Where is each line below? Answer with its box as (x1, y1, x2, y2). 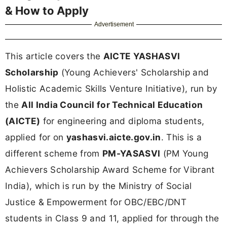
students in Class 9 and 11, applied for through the (5, 212, 219, 223)
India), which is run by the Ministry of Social (5, 180, 192, 191)
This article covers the (5, 50, 103, 61)
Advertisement (94, 20, 134, 28)
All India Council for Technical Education (21, 99, 203, 110)
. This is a (161, 131, 202, 142)
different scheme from (5, 147, 103, 159)
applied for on (5, 131, 66, 142)
